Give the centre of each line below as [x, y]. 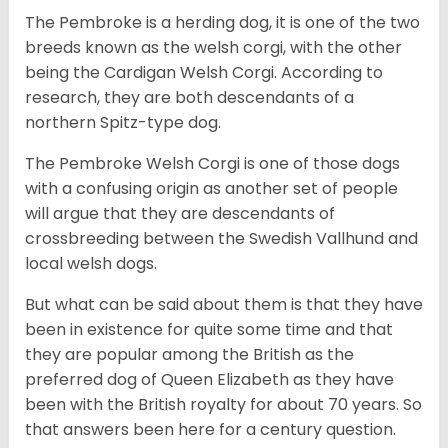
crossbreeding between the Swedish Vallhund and [221, 239]
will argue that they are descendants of [180, 214]
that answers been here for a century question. [210, 430]
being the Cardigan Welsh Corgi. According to [204, 73]
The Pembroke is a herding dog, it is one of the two [222, 23]
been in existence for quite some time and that [209, 330]
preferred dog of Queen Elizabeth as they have [209, 380]
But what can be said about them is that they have [224, 305]
